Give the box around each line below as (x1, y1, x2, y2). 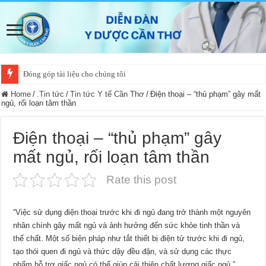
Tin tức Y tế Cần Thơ (70, 89, 145, 99)
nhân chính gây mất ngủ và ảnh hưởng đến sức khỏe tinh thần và (13, 220, 240, 230)
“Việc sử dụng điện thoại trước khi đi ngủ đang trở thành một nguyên (13, 207, 251, 217)
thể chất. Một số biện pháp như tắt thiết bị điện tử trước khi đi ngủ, (13, 233, 245, 243)
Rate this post (106, 173, 177, 186)
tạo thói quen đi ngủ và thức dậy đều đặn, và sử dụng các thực (13, 246, 232, 256)
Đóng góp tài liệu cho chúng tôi (23, 69, 126, 78)
